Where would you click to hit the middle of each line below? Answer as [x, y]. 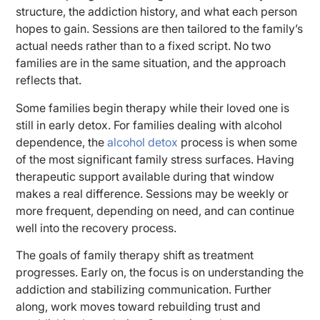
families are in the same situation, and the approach [151, 63]
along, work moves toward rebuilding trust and [139, 306]
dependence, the [62, 142]
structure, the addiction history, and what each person [157, 12]
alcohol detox [143, 142]
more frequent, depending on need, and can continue [155, 210]
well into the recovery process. [96, 227]
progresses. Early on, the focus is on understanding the [160, 272]
